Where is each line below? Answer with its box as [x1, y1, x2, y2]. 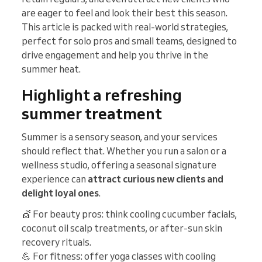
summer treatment [22, 104, 162, 124]
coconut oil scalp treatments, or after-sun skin [22, 222, 222, 235]
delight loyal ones [22, 187, 99, 199]
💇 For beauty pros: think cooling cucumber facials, [22, 208, 237, 220]
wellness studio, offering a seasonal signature [22, 159, 216, 171]
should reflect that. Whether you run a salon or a [22, 145, 226, 157]
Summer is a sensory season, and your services [22, 131, 218, 143]
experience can [22, 173, 88, 185]
